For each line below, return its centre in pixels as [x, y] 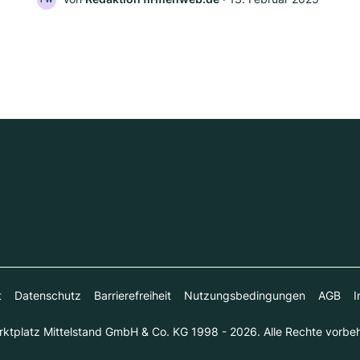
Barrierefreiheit [133, 296]
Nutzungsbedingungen [245, 296]
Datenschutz [48, 296]
